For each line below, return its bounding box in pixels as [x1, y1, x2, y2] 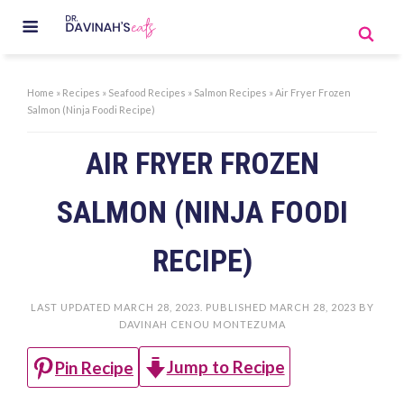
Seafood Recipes [108, 86, 187, 98]
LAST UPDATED [30, 301, 114, 314]
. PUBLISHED [199, 301, 270, 314]
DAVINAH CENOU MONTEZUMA [118, 318, 286, 331]
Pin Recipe [55, 356, 134, 378]
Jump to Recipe [166, 356, 285, 378]
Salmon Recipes [194, 86, 268, 98]
